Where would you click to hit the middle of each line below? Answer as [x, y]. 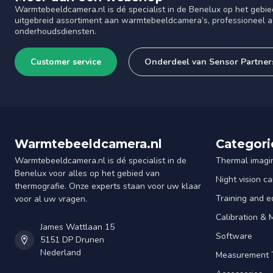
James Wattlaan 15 [77, 227]
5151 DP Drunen [72, 240]
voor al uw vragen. [51, 199]
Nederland [61, 253]
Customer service [66, 62]
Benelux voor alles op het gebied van [87, 174]
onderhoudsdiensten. [55, 32]
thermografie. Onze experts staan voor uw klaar [108, 186]
